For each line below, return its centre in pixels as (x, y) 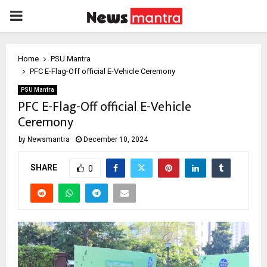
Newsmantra (49, 139)
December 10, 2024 (116, 139)
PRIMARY (39, 15)
